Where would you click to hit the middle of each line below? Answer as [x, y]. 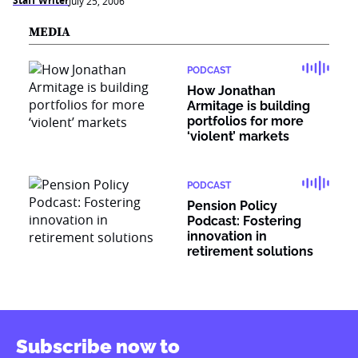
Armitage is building [249, 106]
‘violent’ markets [238, 136]
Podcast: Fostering [244, 221]
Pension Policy [232, 206]
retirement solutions [250, 251]
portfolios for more [245, 121]
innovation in [227, 236]
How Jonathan [231, 91]
